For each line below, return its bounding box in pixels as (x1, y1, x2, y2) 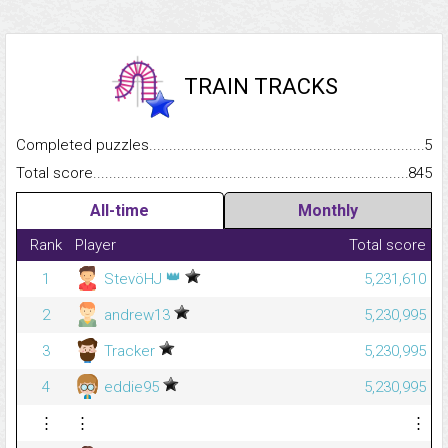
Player (75, 236, 116, 255)
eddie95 (100, 378, 163, 397)
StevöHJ (100, 270, 166, 289)
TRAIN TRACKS (184, 74, 338, 100)
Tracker (100, 342, 159, 361)
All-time (90, 201, 150, 221)
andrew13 (100, 306, 174, 325)
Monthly (297, 201, 358, 221)
